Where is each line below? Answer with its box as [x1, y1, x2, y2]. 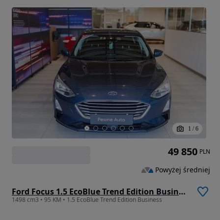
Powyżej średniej [155, 165, 210, 174]
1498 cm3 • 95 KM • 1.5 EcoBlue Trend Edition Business [12, 195, 162, 204]
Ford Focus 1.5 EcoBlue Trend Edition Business [179, 186, 186, 197]
